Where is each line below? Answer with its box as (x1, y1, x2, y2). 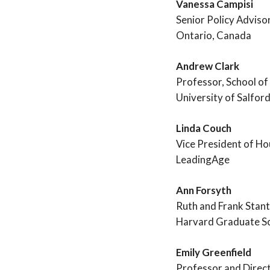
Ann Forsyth (176, 184, 231, 197)
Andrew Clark (176, 59, 239, 72)
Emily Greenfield (176, 246, 251, 259)
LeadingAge (176, 152, 230, 166)
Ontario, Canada (176, 28, 251, 42)
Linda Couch (176, 121, 231, 134)
